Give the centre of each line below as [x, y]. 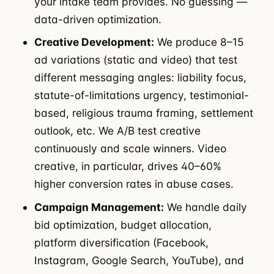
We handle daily [206, 207]
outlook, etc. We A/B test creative [118, 131]
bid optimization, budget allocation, [123, 224]
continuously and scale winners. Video [131, 149]
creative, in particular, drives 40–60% [128, 166]
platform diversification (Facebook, [122, 242]
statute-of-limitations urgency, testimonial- [142, 95]
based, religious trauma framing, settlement [144, 113]
